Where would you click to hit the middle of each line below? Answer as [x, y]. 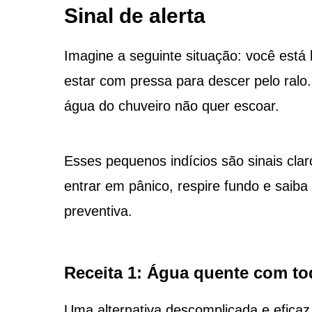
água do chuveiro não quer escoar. [171, 106]
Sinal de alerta [134, 15]
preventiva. [98, 211]
